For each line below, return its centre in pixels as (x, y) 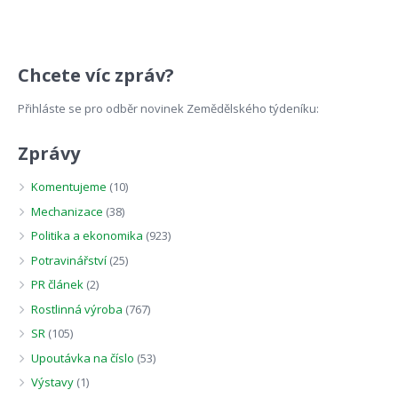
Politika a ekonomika (88, 236)
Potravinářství (69, 260)
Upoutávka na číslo (83, 358)
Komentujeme (69, 187)
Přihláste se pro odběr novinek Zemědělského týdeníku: (168, 109)
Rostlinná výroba (77, 309)
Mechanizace (68, 211)
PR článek (58, 285)
